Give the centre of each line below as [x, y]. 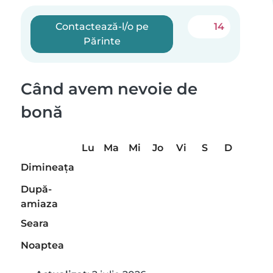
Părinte [102, 41]
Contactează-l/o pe [102, 27]
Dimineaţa [48, 167]
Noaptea [42, 245]
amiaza [39, 204]
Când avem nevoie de [109, 89]
